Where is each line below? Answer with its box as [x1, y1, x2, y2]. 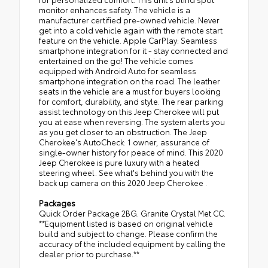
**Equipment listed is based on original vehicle [39, 218, 213, 229]
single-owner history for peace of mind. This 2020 [39, 147, 223, 158]
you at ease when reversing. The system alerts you [39, 116, 225, 127]
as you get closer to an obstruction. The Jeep [39, 126, 207, 138]
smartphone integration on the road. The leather [39, 75, 220, 87]
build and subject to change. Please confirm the [39, 228, 218, 239]
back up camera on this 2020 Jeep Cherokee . [39, 177, 207, 188]
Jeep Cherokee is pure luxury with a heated [39, 157, 199, 168]
